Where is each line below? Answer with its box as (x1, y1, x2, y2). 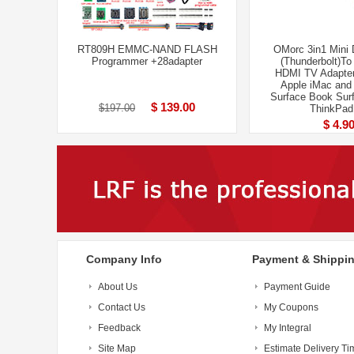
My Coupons (264, 302, 318, 313)
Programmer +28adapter (92, 55, 202, 67)
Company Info (86, 253, 162, 265)
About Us (98, 281, 137, 292)
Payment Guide (264, 281, 330, 292)
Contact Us (98, 302, 145, 313)
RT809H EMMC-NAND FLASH (77, 43, 217, 55)
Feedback (98, 322, 141, 333)
